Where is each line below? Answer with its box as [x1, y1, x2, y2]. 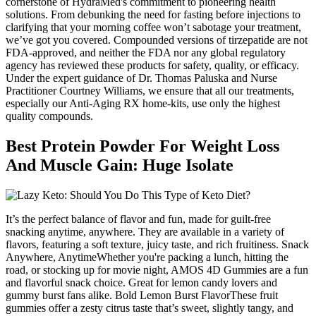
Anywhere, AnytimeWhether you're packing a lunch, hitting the [6, 251, 288, 264]
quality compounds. [6, 110, 93, 123]
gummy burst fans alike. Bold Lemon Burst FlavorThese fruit [6, 289, 278, 302]
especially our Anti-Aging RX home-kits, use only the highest [6, 97, 280, 110]
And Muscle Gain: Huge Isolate [6, 156, 233, 175]
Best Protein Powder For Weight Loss [6, 137, 279, 156]
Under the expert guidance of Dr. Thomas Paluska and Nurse [6, 72, 277, 85]
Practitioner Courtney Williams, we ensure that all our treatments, [6, 85, 294, 97]
